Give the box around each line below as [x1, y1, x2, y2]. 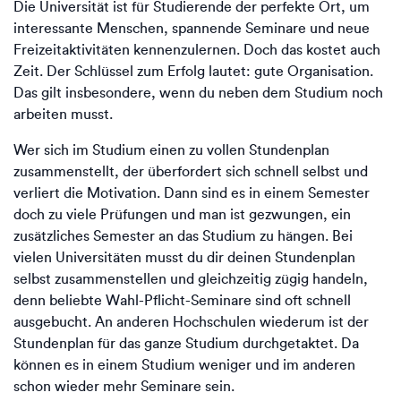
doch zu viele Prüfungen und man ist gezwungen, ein [13, 206, 351, 223]
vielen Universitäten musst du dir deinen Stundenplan [13, 249, 355, 266]
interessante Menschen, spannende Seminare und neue [13, 20, 370, 37]
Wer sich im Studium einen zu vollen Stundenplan [13, 141, 329, 158]
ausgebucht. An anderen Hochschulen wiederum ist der [13, 313, 369, 330]
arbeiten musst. [13, 106, 113, 123]
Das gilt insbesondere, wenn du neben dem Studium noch [13, 84, 383, 101]
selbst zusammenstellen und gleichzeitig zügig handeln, [13, 270, 368, 287]
